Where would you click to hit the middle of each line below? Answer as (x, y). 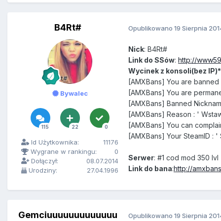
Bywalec (73, 93)
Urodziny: (42, 170)
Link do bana (150, 169)
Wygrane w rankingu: (63, 152)
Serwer (141, 158)
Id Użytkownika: (54, 142)
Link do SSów (151, 60)
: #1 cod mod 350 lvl (186, 158)
